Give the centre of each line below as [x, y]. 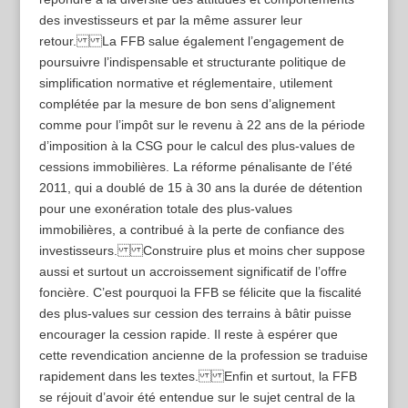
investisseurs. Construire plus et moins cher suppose [202, 251]
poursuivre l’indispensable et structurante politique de [192, 62]
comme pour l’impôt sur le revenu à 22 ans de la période [202, 125]
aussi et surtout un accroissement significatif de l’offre [193, 272]
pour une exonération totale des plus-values [165, 209]
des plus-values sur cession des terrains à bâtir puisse [195, 314]
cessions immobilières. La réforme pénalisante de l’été [195, 167]
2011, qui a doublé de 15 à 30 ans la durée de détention [200, 188]
